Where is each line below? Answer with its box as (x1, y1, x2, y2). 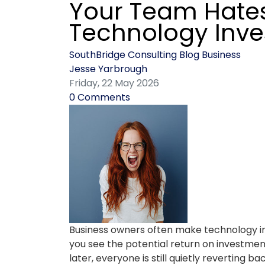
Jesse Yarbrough (69, 62, 147, 76)
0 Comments (69, 91, 130, 104)
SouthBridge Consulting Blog (69, 48, 199, 62)
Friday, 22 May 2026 (69, 76, 159, 90)
